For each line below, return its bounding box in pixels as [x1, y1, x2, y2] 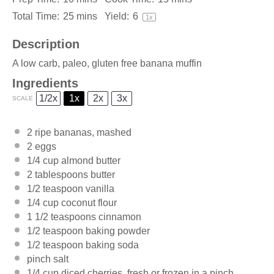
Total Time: [12, 11, 59, 21]
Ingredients [12, 76, 78, 90]
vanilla [83, 183, 114, 194]
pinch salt [27, 253, 68, 264]
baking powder [83, 225, 150, 236]
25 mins [63, 11, 97, 21]
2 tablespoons [27, 169, 88, 180]
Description [12, 37, 80, 51]
